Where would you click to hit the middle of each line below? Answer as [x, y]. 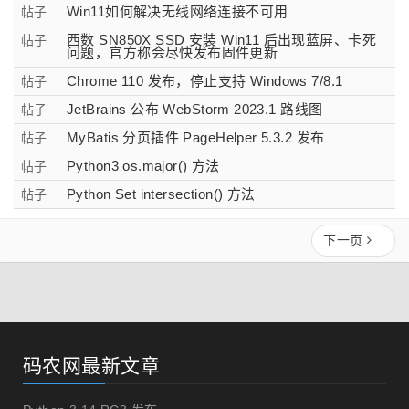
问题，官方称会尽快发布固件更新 [173, 52]
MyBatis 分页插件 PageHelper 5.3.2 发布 [196, 137]
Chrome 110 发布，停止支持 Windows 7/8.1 [205, 81]
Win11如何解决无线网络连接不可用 [178, 11]
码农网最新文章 [91, 366]
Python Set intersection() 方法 [161, 194]
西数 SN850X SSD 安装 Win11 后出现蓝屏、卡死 [222, 40]
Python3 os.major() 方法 [143, 166]
